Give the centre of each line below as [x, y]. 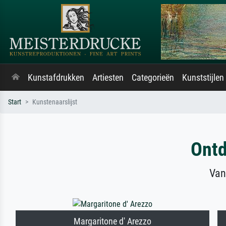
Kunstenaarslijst [55, 102]
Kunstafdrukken [56, 78]
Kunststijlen [203, 78]
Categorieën [153, 78]
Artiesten [108, 78]
